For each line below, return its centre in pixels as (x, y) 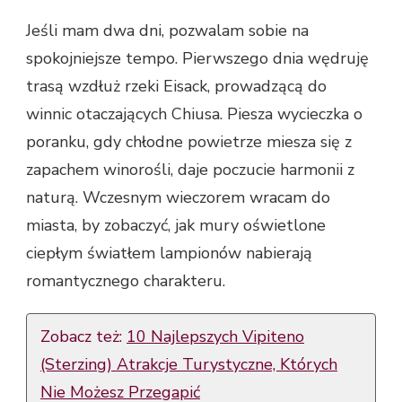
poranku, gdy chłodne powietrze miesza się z (189, 142)
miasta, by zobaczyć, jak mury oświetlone (176, 226)
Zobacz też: (83, 337)
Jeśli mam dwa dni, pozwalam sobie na (167, 31)
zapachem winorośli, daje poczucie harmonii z (190, 170)
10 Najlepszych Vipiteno (215, 337)
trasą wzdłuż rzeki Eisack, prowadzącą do (176, 87)
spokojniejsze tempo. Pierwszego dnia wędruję (197, 59)
